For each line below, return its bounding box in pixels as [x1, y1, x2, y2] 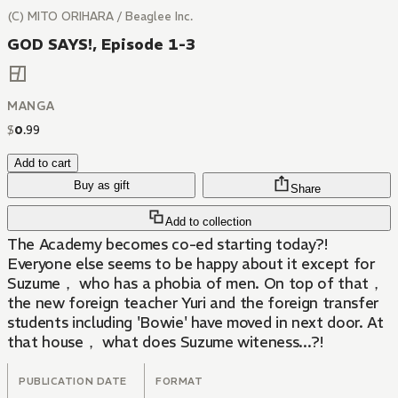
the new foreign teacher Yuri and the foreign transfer [7, 293, 378, 314]
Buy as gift [73, 179, 130, 193]
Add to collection [164, 215, 251, 229]
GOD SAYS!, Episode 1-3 [7, 35, 195, 54]
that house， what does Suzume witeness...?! [7, 332, 323, 353]
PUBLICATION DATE [19, 375, 127, 388]
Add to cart [14, 156, 71, 171]
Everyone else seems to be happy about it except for [7, 254, 375, 275]
